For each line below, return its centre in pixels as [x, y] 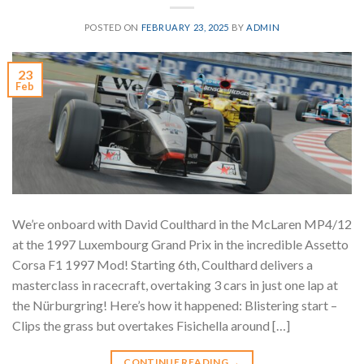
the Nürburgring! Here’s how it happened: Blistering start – [175, 305]
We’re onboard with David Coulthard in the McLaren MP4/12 [182, 223]
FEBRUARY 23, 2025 [185, 27]
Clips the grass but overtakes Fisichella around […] [151, 325]
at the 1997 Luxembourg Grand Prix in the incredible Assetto [180, 244]
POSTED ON [113, 27]
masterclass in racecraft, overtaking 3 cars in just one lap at [175, 284]
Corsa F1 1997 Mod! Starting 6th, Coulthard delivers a [162, 264]
